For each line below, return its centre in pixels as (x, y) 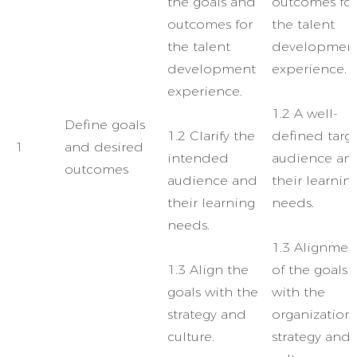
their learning (211, 203)
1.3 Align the (208, 270)
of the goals (310, 270)
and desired (104, 147)
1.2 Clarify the (211, 136)
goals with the (213, 292)
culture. (191, 337)
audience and (212, 180)
